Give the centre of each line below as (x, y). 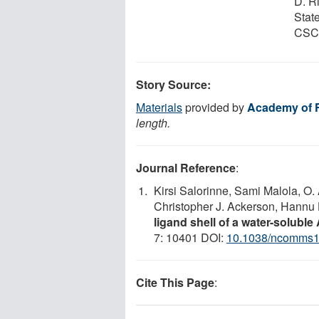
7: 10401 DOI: (190, 237)
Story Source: (173, 84)
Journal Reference (186, 167)
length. (153, 122)
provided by (215, 107)
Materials (159, 107)
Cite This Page (175, 282)
